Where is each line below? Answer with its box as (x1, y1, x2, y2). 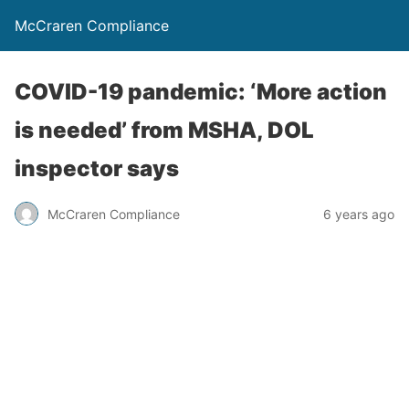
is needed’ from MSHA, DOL (15, 117, 314, 143)
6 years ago (323, 205, 394, 222)
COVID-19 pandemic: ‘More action (15, 79, 387, 105)
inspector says (15, 155, 179, 182)
